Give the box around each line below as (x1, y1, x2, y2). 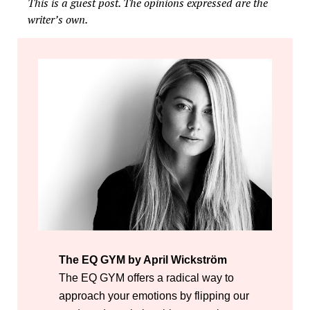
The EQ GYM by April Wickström (59, 253, 227, 266)
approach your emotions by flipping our (59, 289, 249, 302)
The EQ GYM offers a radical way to (59, 271, 234, 284)
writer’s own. (28, 12, 88, 28)
